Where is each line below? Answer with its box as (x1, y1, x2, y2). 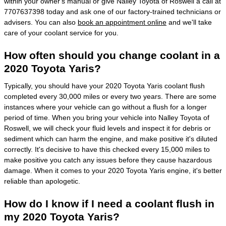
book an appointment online (78, 18, 166, 26)
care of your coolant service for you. (4, 29, 119, 37)
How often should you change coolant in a (4, 49, 220, 61)
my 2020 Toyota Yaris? (4, 210, 120, 222)
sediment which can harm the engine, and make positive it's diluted (4, 134, 217, 143)
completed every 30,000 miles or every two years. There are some (4, 92, 216, 100)
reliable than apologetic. (4, 177, 80, 185)
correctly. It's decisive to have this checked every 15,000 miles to (4, 145, 210, 153)
